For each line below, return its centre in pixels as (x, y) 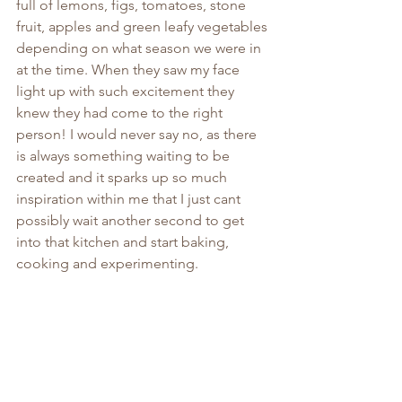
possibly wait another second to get (132, 220)
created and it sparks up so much (123, 177)
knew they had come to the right (121, 112)
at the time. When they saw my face (130, 69)
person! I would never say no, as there (138, 134)
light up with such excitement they (127, 91)
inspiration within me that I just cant (130, 198)
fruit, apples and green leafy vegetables (144, 26)
